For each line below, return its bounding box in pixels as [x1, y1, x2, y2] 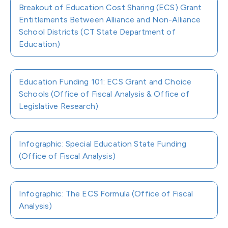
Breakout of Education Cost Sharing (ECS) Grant [19, 3, 202, 12]
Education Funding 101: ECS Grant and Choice [19, 77, 192, 87]
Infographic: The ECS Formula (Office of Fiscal [19, 189, 193, 198]
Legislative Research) [19, 101, 99, 111]
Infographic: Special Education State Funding [19, 139, 187, 149]
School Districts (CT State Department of [19, 27, 176, 37]
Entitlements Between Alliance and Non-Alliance [19, 15, 201, 24]
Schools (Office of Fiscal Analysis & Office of [19, 89, 190, 99]
